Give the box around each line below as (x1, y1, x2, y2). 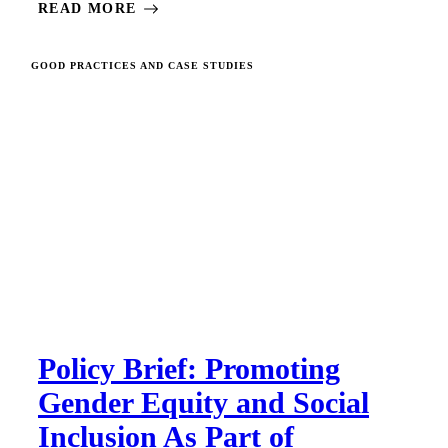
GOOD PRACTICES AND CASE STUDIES (31, 59, 254, 71)
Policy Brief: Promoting (38, 351, 340, 385)
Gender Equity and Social (38, 385, 369, 419)
